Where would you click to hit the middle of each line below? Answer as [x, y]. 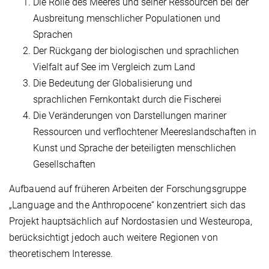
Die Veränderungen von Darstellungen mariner [130, 116]
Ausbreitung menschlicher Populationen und [127, 19]
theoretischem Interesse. [61, 253]
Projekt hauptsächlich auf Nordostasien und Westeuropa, [131, 221]
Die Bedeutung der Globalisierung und [113, 83]
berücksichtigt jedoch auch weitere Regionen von [113, 237]
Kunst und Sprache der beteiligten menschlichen [134, 148]
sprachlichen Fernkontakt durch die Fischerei [127, 100]
